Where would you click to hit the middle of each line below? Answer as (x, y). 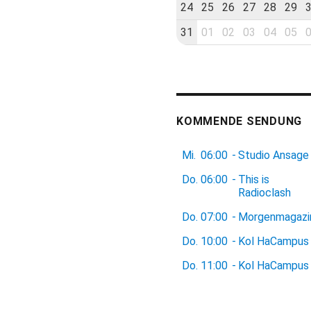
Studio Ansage (274, 155)
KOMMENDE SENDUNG (239, 121)
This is (254, 179)
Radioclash (264, 192)
